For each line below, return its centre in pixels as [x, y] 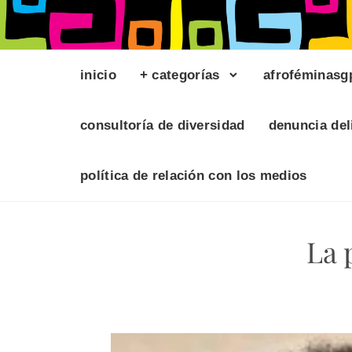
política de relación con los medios [194, 176]
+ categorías [180, 75]
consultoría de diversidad [163, 126]
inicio [98, 75]
